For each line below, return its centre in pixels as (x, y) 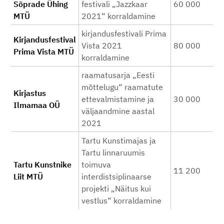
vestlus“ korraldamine (121, 200)
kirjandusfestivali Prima (124, 33)
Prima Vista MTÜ (44, 51)
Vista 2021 (102, 45)
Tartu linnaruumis (113, 152)
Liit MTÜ (28, 176)
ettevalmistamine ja (118, 99)
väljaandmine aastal (118, 111)
